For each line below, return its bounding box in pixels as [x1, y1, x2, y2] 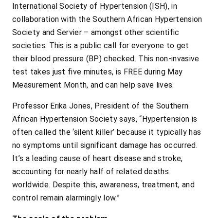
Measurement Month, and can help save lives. [12, 80, 174, 90]
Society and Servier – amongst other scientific [12, 28, 180, 37]
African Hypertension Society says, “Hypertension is [12, 114, 198, 124]
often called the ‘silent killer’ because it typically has [12, 127, 201, 137]
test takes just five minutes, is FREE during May [12, 67, 183, 77]
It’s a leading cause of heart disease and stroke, [12, 154, 183, 163]
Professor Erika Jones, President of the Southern [12, 101, 189, 111]
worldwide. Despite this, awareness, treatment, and [12, 180, 195, 190]
